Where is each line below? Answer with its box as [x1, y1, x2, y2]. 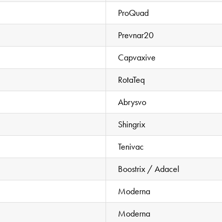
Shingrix [118, 118, 146, 130]
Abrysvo [118, 96, 147, 108]
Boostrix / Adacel [118, 163, 180, 174]
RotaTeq [118, 73, 145, 85]
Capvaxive [118, 51, 156, 63]
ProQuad [118, 6, 149, 18]
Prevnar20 [118, 29, 154, 41]
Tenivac [118, 140, 144, 152]
